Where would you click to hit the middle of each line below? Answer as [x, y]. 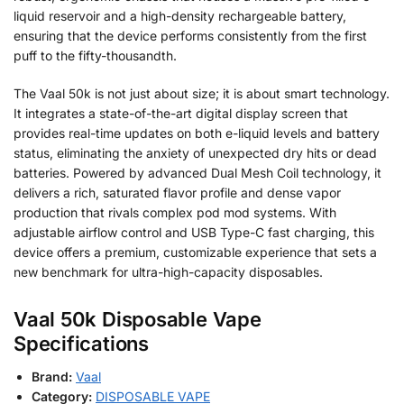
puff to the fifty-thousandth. [95, 56]
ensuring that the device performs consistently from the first [190, 36]
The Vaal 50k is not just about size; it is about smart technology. [202, 93]
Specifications [81, 344]
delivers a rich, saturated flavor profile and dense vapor [177, 192]
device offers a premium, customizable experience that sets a [195, 252]
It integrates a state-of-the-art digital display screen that [181, 113]
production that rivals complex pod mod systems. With [175, 212]
